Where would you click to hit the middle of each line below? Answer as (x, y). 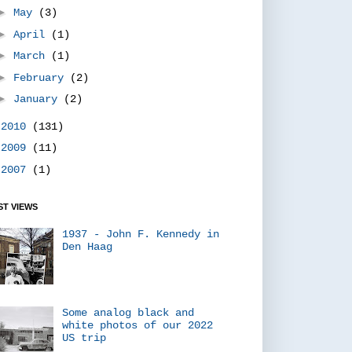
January (39, 99)
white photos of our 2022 (137, 326)
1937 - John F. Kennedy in (140, 234)
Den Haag (87, 246)
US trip (84, 338)
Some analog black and (128, 313)
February (42, 77)
